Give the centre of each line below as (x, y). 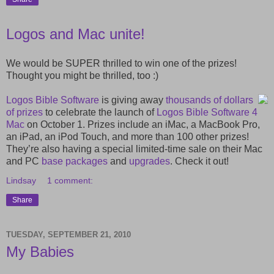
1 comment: (70, 180)
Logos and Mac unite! (76, 34)
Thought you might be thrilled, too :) (82, 75)
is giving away (132, 100)
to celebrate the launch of (100, 112)
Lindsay (21, 180)
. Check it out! (199, 161)
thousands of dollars (209, 100)
